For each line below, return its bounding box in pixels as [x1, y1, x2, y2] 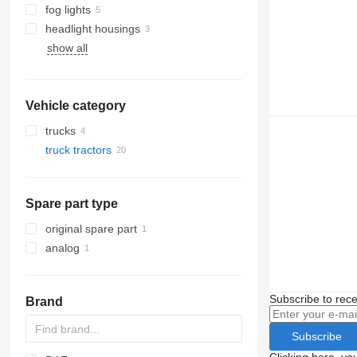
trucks [45, 124, 76, 137]
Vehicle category [25, 99, 126, 112]
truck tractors [45, 143, 112, 156]
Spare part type [25, 197, 118, 210]
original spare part [45, 222, 137, 235]
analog [45, 241, 80, 254]
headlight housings [45, 22, 140, 35]
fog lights [45, 3, 91, 16]
